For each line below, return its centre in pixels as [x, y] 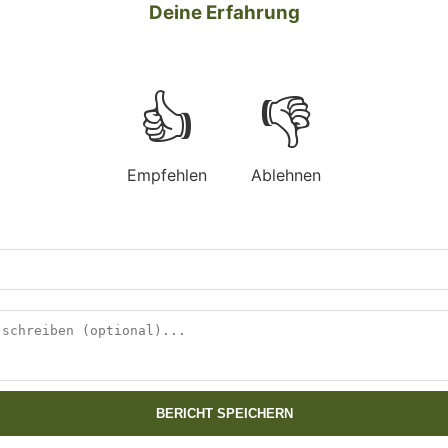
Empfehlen [167, 174]
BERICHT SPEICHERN [224, 413]
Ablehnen [286, 174]
